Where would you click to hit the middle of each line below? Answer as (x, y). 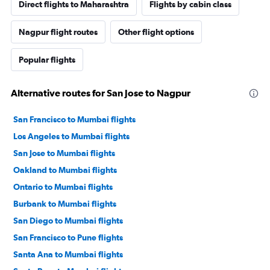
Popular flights (47, 60)
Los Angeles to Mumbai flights (71, 137)
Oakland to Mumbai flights (65, 170)
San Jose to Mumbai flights (64, 153)
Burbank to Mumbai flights (65, 204)
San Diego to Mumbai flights (68, 221)
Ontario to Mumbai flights (63, 187)
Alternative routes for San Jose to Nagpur (101, 93)
